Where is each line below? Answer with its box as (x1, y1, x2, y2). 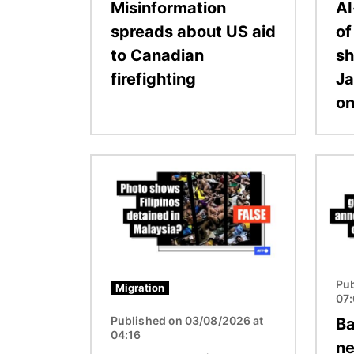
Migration (115, 281, 164, 295)
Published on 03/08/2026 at (111, 314, 264, 328)
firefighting (111, 69, 196, 88)
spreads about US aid (111, 21, 276, 41)
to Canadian (111, 45, 204, 65)
